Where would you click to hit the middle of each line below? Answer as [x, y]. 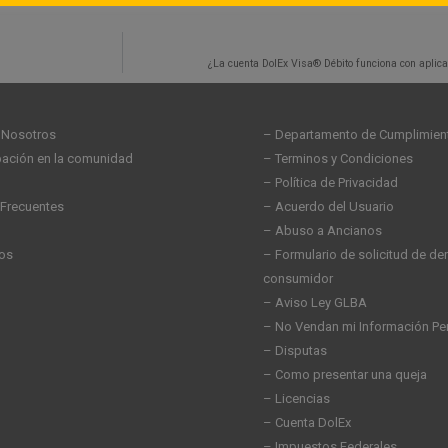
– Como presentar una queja [345, 375]
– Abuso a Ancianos [322, 231]
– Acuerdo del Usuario [328, 207]
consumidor [298, 279]
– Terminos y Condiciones [338, 159]
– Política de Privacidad [330, 183]
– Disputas [295, 351]
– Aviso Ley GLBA [315, 303]
